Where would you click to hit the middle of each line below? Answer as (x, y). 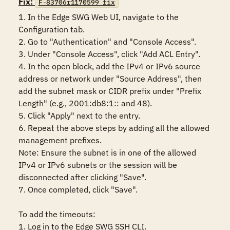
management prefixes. (60, 140)
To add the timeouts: (58, 214)
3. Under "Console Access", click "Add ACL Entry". (109, 54)
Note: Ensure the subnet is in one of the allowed (107, 152)
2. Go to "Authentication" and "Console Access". (107, 42)
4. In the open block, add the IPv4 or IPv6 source (109, 66)
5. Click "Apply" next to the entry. (79, 116)
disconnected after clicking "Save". (82, 177)
